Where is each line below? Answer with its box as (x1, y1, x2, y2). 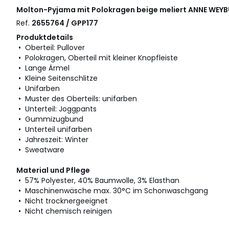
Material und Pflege (16, 165, 90, 176)
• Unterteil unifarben (16, 124, 92, 135)
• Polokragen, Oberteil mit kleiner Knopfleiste (16, 53, 178, 63)
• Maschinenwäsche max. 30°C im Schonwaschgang (16, 186, 208, 196)
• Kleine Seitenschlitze (16, 73, 98, 84)
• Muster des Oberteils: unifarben (16, 94, 137, 104)
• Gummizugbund (16, 114, 83, 125)
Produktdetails (16, 32, 73, 43)
